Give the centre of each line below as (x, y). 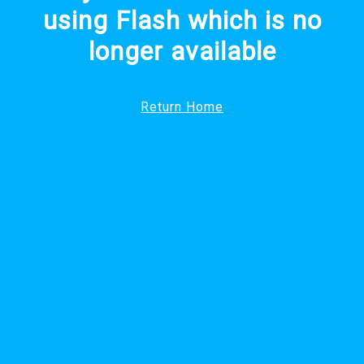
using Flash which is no (182, 21)
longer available (182, 52)
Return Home (182, 107)
